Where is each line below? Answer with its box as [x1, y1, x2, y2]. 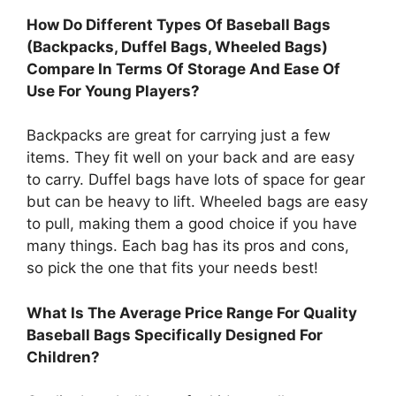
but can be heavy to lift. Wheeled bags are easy [27, 193, 368, 211]
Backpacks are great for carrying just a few [27, 126, 331, 145]
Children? [27, 347, 100, 366]
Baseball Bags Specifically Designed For [27, 325, 323, 344]
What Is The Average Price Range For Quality [27, 303, 357, 322]
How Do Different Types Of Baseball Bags [27, 15, 331, 34]
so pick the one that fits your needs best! [27, 259, 318, 278]
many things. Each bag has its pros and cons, [27, 237, 349, 255]
